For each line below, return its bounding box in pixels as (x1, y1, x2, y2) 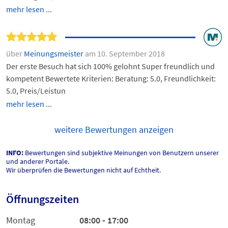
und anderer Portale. (6, 157, 69, 166)
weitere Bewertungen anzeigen (54, 124, 174, 136)
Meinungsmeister (24, 48, 85, 59)
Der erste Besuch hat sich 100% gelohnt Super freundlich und (6, 61, 215, 72)
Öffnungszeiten (6, 192, 79, 207)
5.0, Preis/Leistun (6, 85, 66, 96)
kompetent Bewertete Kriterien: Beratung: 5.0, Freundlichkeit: (6, 73, 216, 84)
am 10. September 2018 (85, 48, 165, 59)
